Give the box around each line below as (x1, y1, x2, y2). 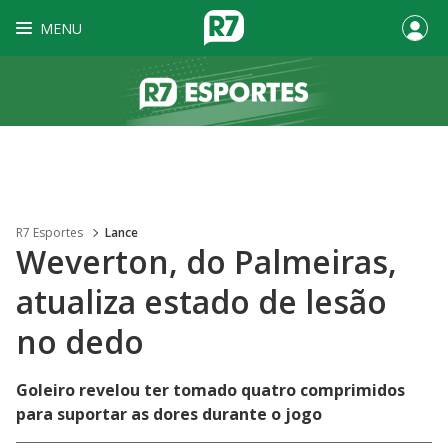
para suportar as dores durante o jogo (16, 403, 322, 425)
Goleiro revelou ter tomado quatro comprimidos (16, 379, 405, 401)
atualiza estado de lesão (16, 280, 387, 323)
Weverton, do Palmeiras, (16, 240, 397, 283)
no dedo (16, 320, 144, 363)
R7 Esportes (16, 224, 83, 241)
